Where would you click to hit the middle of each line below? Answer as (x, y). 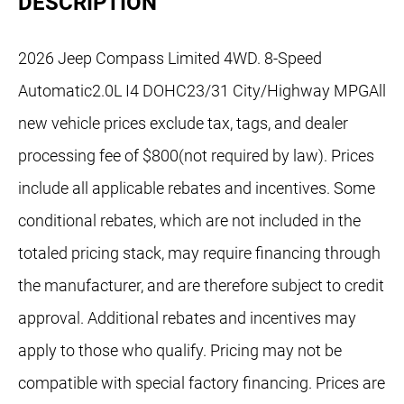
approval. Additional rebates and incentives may (187, 318)
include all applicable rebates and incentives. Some (197, 188)
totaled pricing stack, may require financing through (199, 253)
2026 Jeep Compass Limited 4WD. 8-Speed (170, 59)
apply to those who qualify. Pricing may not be (180, 351)
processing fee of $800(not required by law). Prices (196, 156)
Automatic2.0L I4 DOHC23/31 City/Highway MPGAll (202, 91)
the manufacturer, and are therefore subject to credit (201, 286)
